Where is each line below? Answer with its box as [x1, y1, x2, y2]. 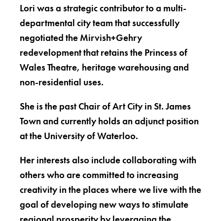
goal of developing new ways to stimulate [20, 198, 188, 211]
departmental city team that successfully [20, 17, 180, 29]
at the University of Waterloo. [20, 130, 138, 142]
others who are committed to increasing [20, 169, 179, 181]
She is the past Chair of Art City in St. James [20, 100, 191, 112]
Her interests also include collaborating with [20, 154, 196, 166]
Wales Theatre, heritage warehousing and [20, 61, 189, 74]
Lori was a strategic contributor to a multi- [20, 2, 186, 14]
